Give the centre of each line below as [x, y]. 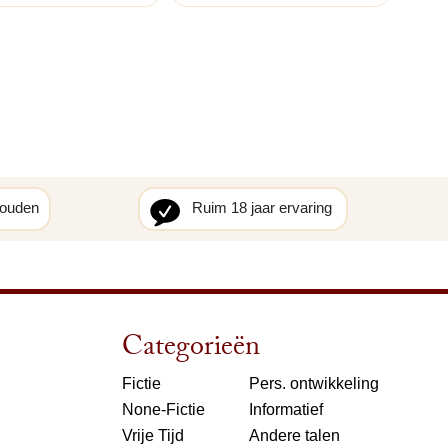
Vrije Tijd [153, 435]
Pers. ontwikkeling [314, 383]
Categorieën [191, 349]
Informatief [286, 409]
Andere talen [294, 435]
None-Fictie [163, 409]
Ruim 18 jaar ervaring [264, 207]
